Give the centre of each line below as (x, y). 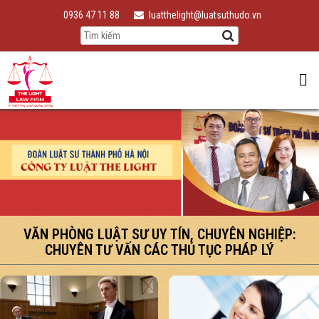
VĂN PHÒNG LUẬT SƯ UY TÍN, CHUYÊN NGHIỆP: (159, 234)
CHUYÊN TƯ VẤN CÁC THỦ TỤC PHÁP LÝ (159, 250)
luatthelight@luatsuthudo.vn (205, 15)
